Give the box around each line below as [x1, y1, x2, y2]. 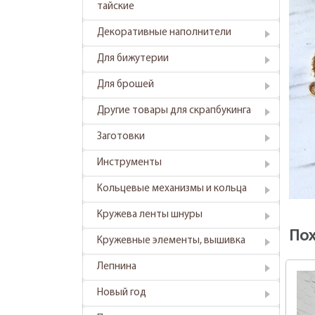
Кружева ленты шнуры [97, 210, 202, 220]
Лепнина [97, 262, 136, 272]
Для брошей [97, 79, 154, 90]
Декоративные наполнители [97, 27, 231, 38]
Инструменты [97, 157, 162, 168]
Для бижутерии [97, 53, 169, 64]
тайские [97, 1, 134, 12]
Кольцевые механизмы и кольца [97, 184, 247, 194]
